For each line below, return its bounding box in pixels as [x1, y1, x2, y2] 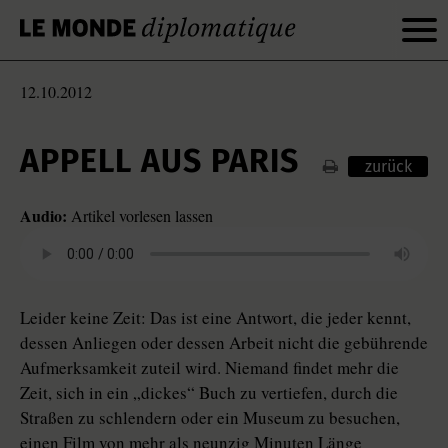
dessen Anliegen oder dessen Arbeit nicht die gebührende [20, 331, 428, 354]
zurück [364, 157, 412, 176]
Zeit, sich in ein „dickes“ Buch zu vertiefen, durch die [20, 381, 398, 404]
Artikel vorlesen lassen [67, 205, 213, 226]
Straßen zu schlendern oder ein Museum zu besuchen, [20, 406, 400, 429]
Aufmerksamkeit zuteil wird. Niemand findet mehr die [20, 356, 399, 379]
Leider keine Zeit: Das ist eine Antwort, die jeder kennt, [20, 306, 411, 329]
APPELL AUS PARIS [20, 142, 299, 180]
